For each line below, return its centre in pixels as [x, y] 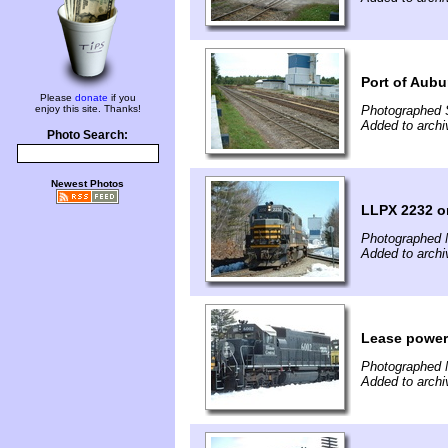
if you [121, 97]
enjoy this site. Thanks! [87, 108]
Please [57, 97]
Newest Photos [87, 183]
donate [91, 97]
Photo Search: [87, 135]
